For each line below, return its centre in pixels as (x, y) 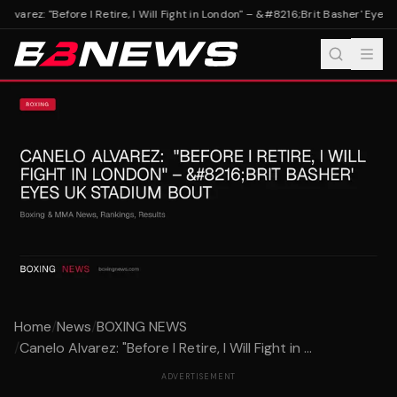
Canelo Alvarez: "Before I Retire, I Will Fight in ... (166, 348)
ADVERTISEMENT (198, 377)
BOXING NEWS (142, 327)
